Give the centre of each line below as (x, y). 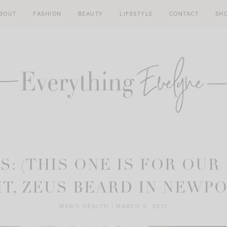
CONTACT (184, 14)
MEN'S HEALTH (84, 207)
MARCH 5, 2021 (142, 207)
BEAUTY (90, 14)
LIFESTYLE (136, 14)
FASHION (47, 14)
